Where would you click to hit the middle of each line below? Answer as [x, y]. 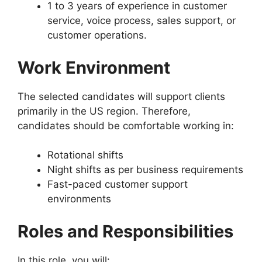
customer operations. [97, 35]
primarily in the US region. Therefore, [104, 111]
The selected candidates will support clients [121, 96]
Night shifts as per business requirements [145, 170]
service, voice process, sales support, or [142, 20]
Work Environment [94, 67]
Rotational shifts [85, 155]
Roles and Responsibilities [125, 231]
